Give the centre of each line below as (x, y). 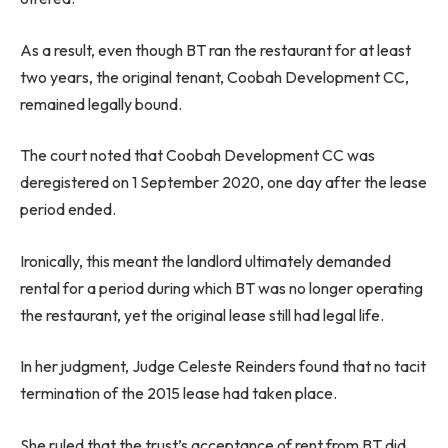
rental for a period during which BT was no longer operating (221, 287)
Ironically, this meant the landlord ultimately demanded (205, 260)
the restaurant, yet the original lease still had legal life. (202, 314)
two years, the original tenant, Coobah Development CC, (214, 76)
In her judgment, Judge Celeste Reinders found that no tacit (223, 366)
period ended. (68, 209)
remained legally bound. (101, 103)
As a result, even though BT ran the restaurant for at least (215, 49)
